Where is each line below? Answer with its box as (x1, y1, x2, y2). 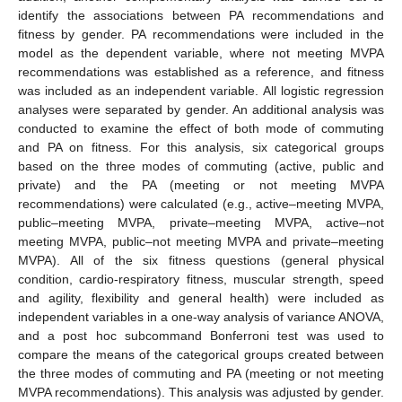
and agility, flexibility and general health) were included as (18, 290, 384, 305)
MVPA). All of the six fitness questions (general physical (18, 252, 384, 267)
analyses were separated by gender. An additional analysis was (18, 101, 384, 117)
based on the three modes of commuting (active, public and (18, 158, 384, 173)
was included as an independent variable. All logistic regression (18, 83, 384, 98)
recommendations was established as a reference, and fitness (18, 64, 384, 79)
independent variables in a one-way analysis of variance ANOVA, (18, 309, 384, 324)
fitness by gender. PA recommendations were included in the (18, 26, 384, 41)
